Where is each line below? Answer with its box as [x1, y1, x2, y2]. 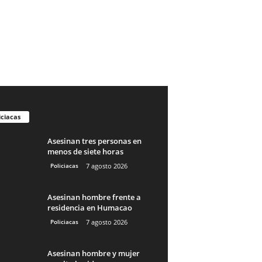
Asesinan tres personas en [47, 135, 142, 146]
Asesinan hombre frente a [47, 191, 141, 202]
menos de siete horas [47, 146, 123, 157]
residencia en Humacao [47, 202, 132, 213]
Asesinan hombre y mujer [47, 247, 140, 258]
